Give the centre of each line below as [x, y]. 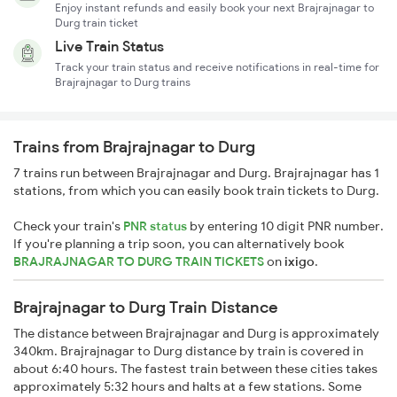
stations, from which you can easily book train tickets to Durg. [196, 191]
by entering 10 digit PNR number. [285, 226]
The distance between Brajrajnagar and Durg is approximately [196, 334]
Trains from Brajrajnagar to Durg [134, 147]
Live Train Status [109, 47]
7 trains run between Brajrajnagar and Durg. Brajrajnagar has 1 [196, 173]
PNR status [155, 226]
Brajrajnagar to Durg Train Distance [146, 307]
